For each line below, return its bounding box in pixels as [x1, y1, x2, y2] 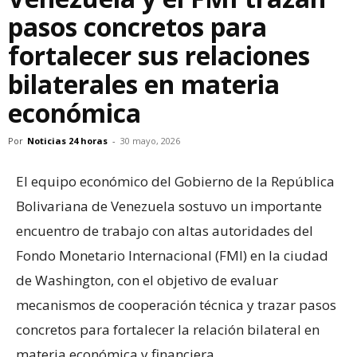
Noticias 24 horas [27, 135, 108, 147]
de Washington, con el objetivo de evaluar [16, 271, 278, 289]
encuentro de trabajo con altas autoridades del [16, 222, 313, 240]
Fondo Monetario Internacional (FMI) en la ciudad [16, 246, 328, 265]
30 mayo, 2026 [120, 135, 180, 147]
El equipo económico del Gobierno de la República [16, 172, 335, 190]
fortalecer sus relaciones [8, 38, 310, 73]
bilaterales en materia [8, 67, 280, 101]
